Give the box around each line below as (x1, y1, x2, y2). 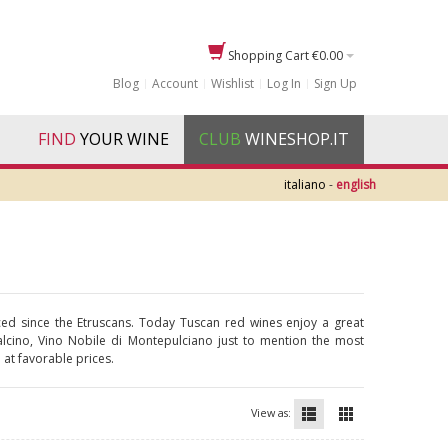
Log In (267, 75, 302, 92)
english (336, 176, 376, 193)
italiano (284, 176, 326, 193)
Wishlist (211, 75, 255, 92)
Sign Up (314, 75, 358, 92)
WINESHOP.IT (245, 128, 349, 150)
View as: (251, 404, 291, 420)
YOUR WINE (80, 128, 169, 150)
